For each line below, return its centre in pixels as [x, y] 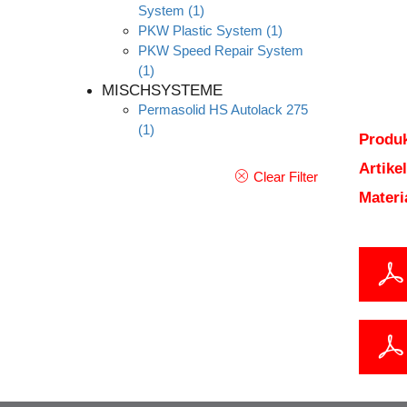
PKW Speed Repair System [221, 50]
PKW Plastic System [200, 30]
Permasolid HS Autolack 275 [223, 109]
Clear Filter [285, 177]
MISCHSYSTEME [162, 90]
